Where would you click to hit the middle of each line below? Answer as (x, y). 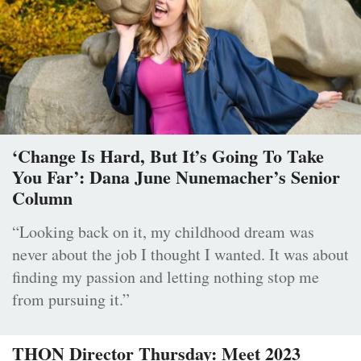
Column (42, 198)
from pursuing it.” (71, 300)
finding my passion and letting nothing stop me (166, 277)
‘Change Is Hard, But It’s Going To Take (168, 156)
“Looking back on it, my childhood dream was (163, 232)
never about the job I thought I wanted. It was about (180, 255)
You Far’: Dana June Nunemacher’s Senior (176, 177)
